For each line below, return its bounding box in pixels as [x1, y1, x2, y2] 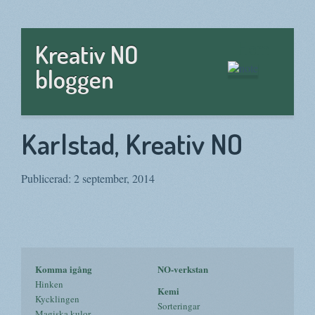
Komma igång [35, 262, 92, 276]
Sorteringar [157, 300, 200, 312]
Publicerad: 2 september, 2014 [21, 171, 155, 186]
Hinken [35, 278, 63, 290]
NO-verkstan [157, 262, 208, 276]
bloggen [35, 63, 114, 94]
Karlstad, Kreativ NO [21, 126, 243, 161]
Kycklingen [35, 292, 79, 305]
